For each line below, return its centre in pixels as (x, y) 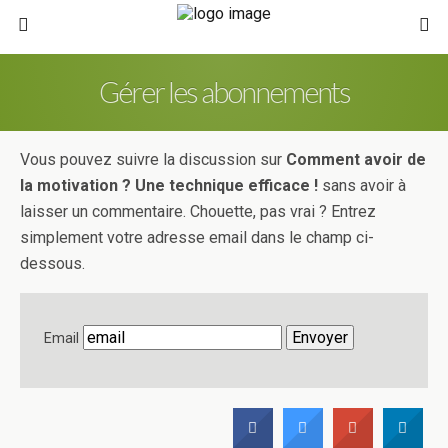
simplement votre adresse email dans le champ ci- (197, 237)
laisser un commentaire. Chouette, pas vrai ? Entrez (198, 211)
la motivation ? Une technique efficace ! (171, 185)
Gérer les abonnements (224, 92)
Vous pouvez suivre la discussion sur (153, 159)
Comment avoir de (356, 159)
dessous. (52, 263)
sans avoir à (364, 185)
